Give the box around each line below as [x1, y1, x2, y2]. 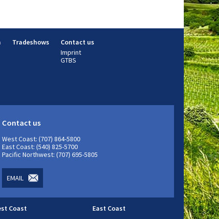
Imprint [61, 48, 81, 57]
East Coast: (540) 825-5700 [2, 142, 78, 152]
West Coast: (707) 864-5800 [2, 134, 80, 144]
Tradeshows [12, 38, 49, 47]
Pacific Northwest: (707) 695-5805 [2, 150, 98, 159]
